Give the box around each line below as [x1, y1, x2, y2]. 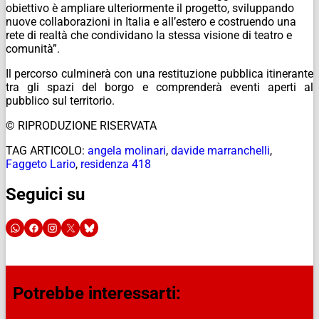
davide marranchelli [171, 143, 270, 157]
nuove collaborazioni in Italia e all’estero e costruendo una [6, 14, 296, 28]
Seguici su [6, 184, 85, 205]
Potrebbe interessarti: [13, 283, 181, 304]
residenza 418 [80, 157, 151, 171]
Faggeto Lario [6, 157, 75, 171]
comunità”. [6, 41, 60, 56]
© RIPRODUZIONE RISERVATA [6, 118, 157, 132]
